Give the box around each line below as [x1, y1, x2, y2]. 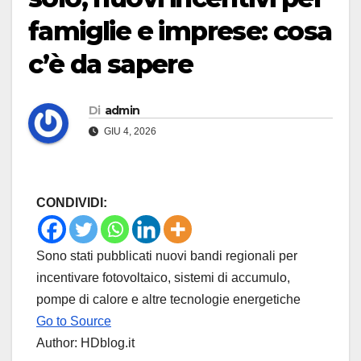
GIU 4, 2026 [102, 126, 156, 138]
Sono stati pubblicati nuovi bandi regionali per [36, 249, 297, 263]
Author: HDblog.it [36, 336, 135, 351]
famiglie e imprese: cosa [28, 15, 332, 48]
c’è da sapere [28, 48, 193, 81]
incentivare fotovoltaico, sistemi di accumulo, [36, 271, 290, 285]
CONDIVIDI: [36, 196, 107, 210]
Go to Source [36, 314, 111, 329]
